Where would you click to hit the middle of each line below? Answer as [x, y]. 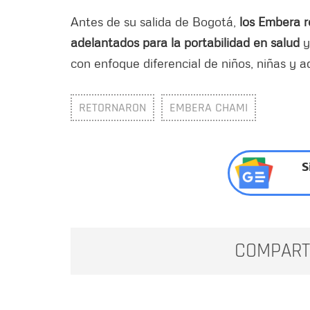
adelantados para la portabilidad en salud [187, 42]
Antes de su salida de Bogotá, [155, 21]
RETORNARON [112, 107]
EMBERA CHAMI [209, 107]
